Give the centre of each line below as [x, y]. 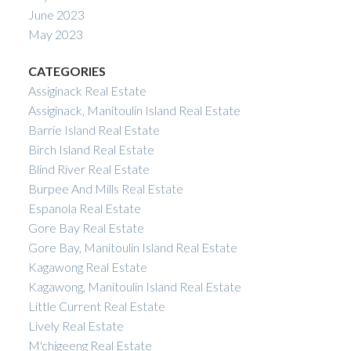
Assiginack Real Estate [87, 91]
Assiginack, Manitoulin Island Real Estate [134, 110]
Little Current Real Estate [96, 306]
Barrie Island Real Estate [94, 130]
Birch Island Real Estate [91, 150]
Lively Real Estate [76, 326]
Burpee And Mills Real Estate [105, 189]
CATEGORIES [67, 71]
